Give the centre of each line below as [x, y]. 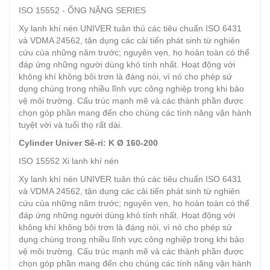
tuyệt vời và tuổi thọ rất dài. [71, 125]
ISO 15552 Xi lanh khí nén [69, 161]
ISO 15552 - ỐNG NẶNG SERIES [82, 10]
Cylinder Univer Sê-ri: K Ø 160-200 [88, 143]
